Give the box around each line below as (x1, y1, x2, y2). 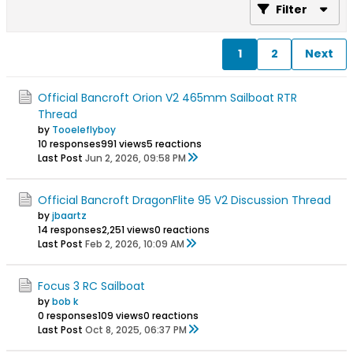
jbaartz (52, 208, 87, 222)
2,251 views (102, 222, 154, 236)
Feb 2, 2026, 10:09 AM (85, 236, 184, 251)
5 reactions (147, 136, 202, 150)
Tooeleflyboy (52, 122, 116, 136)
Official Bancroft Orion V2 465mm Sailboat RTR (38, 89, 297, 106)
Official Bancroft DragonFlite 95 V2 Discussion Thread (38, 191, 331, 208)
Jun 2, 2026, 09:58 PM (85, 150, 186, 165)
